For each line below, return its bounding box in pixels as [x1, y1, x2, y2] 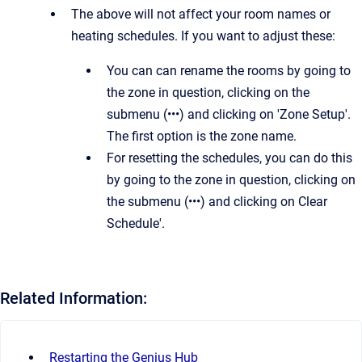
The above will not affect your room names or [71, 6, 330, 22]
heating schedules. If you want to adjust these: [71, 28, 335, 44]
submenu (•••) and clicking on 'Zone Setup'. [107, 107, 351, 122]
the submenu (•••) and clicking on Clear [107, 194, 327, 209]
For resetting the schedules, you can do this [107, 150, 352, 166]
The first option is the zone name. [107, 128, 297, 144]
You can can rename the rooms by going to [107, 63, 351, 78]
